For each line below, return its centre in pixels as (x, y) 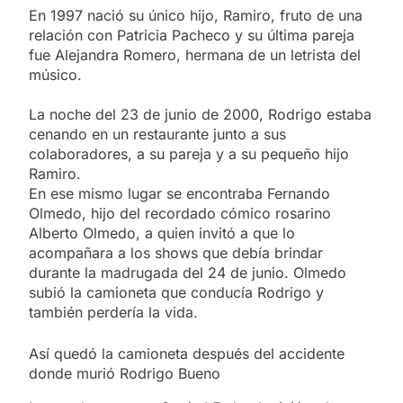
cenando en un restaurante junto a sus (157, 134)
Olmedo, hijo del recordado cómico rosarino (180, 213)
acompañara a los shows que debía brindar (176, 252)
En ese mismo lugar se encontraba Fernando (179, 193)
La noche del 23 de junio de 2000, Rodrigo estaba (200, 114)
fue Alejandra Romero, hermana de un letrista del (195, 54)
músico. (55, 74)
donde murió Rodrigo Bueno (125, 373)
